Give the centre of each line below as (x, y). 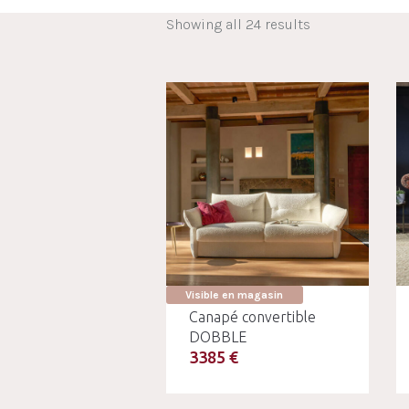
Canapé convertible (252, 316)
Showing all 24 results (238, 24)
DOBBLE (217, 336)
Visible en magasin (235, 294)
